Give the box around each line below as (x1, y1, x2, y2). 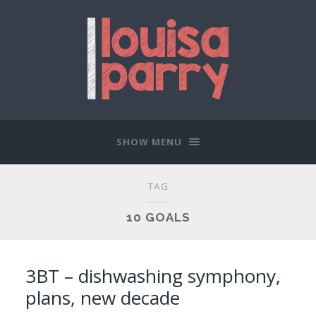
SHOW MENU (116, 135, 182, 148)
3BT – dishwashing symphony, (25, 262, 281, 288)
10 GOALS (126, 210, 190, 224)
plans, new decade (25, 284, 180, 310)
